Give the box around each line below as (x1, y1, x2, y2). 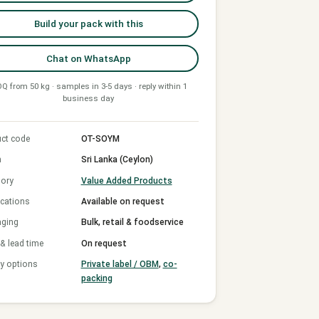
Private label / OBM (80, 259, 159, 270)
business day (63, 93, 114, 103)
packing (80, 273, 113, 284)
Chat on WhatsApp (46, 53, 131, 64)
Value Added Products (80, 175, 172, 186)
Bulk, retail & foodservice (80, 217, 184, 228)
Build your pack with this (33, 18, 143, 29)
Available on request (80, 197, 164, 207)
